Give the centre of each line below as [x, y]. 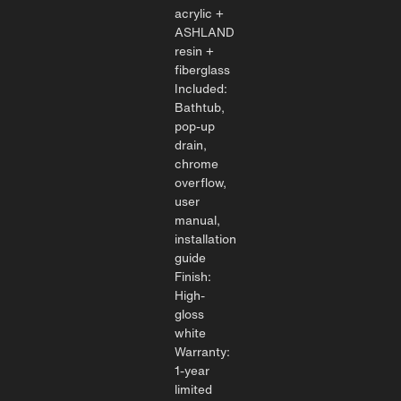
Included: [201, 88]
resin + [194, 51]
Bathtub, [200, 107]
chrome [196, 163]
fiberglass [202, 69]
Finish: [193, 276]
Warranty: [202, 351]
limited [193, 389]
